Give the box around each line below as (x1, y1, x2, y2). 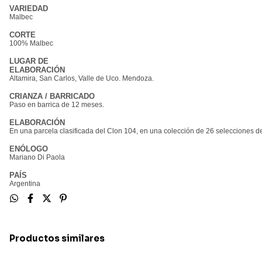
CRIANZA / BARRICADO (9, 92, 95, 101)
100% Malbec (9, 39, 53, 48)
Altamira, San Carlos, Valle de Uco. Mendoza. (9, 74, 154, 83)
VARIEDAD (9, 4, 48, 13)
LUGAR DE (9, 57, 49, 66)
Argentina (9, 180, 40, 188)
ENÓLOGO (9, 144, 48, 154)
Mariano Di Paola (9, 153, 65, 162)
